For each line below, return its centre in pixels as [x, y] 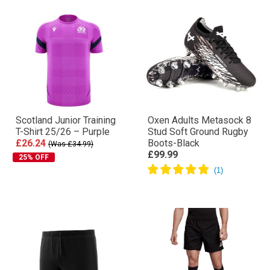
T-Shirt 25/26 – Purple [63, 132]
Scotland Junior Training [66, 120]
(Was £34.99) [71, 144]
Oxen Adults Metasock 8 [199, 120]
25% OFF [34, 157]
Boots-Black [174, 143]
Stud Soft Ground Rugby [198, 132]
